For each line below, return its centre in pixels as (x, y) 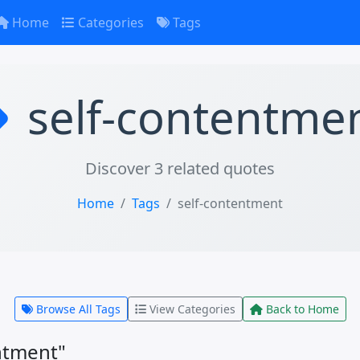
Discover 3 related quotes (180, 168)
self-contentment (230, 203)
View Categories (190, 309)
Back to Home (301, 309)
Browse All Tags (76, 309)
